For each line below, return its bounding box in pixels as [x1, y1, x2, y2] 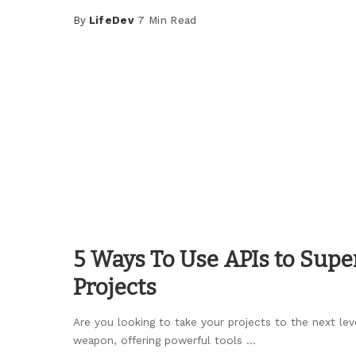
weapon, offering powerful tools [73, 333, 246, 346]
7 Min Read [137, 14, 197, 27]
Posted [72, 21, 115, 34]
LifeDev [88, 14, 134, 27]
